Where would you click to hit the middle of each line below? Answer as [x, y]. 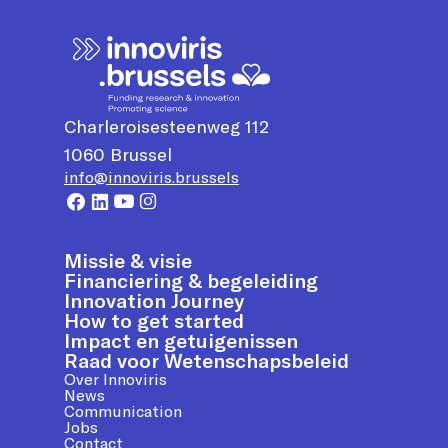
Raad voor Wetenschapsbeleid [206, 360]
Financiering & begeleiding [191, 280]
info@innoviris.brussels [151, 176]
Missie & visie [128, 260]
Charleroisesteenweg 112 [166, 126]
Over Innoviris [115, 378]
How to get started [154, 320]
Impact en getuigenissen [181, 340]
